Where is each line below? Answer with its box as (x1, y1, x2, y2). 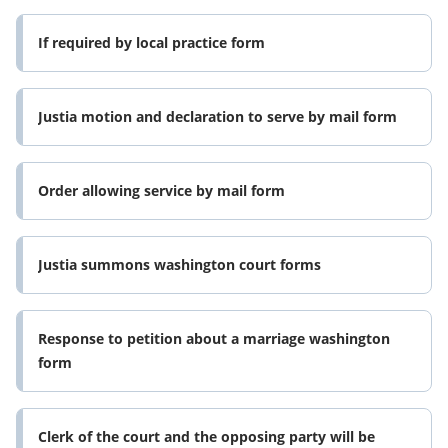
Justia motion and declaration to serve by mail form (38, 107, 397, 127)
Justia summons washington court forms (38, 255, 321, 275)
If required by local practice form (38, 33, 265, 53)
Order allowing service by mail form (38, 181, 285, 201)
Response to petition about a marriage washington (38, 329, 390, 349)
